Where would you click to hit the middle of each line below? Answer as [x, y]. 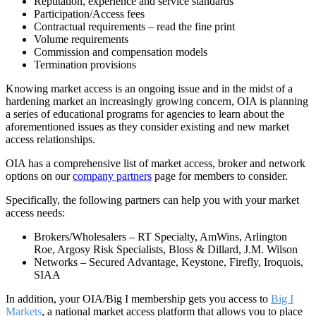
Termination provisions [85, 64]
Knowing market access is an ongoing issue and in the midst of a [149, 88]
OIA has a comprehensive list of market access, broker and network [156, 163]
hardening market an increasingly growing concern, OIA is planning [157, 101]
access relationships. [50, 139]
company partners [112, 176]
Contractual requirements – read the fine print [134, 26]
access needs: [35, 212]
